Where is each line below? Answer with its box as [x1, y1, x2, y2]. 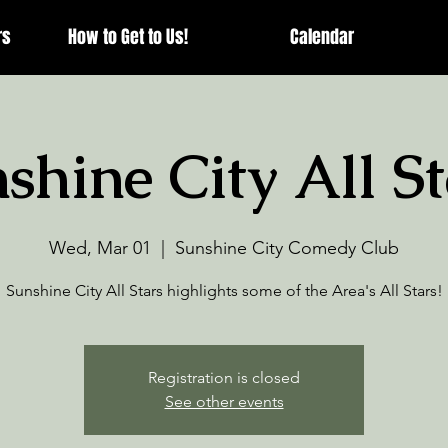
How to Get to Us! [68, 24, 188, 50]
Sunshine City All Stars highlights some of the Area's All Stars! [5, 281, 443, 300]
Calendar [290, 24, 354, 50]
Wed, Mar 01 [49, 237, 151, 259]
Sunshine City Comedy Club [175, 237, 399, 259]
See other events [164, 392, 284, 411]
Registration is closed [148, 368, 300, 387]
